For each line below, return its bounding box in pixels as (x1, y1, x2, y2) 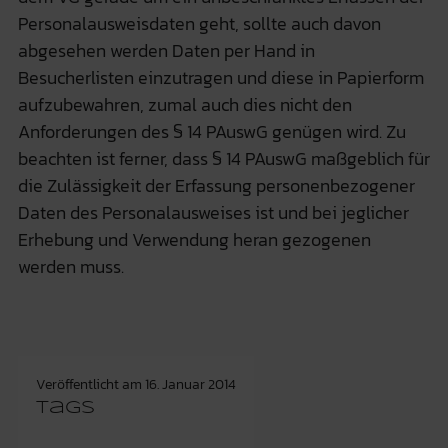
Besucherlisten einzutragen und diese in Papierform (17, 63, 424, 91)
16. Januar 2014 (144, 373, 236, 395)
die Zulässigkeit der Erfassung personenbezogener (17, 171, 415, 199)
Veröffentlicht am (35, 373, 145, 395)
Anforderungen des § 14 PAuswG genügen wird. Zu (17, 117, 406, 145)
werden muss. (17, 252, 124, 280)
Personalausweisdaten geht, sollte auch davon (17, 9, 381, 37)
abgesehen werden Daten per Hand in (17, 36, 315, 64)
